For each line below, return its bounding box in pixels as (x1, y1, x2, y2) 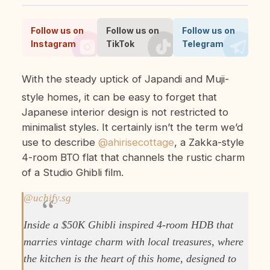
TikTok (106, 38, 135, 49)
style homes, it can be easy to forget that (21, 90, 217, 103)
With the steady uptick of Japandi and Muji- (21, 72, 32, 85)
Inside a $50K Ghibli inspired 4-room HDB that (23, 218, 233, 231)
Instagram (30, 38, 76, 49)
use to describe (21, 136, 98, 148)
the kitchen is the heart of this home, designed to (23, 252, 236, 265)
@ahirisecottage (98, 136, 174, 148)
